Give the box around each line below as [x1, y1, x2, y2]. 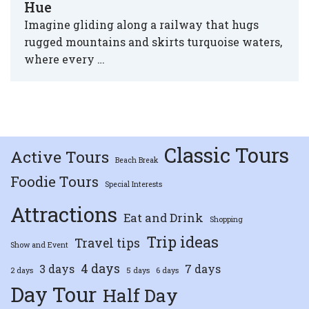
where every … [24, 51, 105, 66]
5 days [126, 266, 150, 275]
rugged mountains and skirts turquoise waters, [24, 34, 282, 49]
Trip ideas [146, 232, 219, 252]
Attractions [10, 201, 117, 228]
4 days [81, 261, 120, 277]
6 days [156, 266, 179, 275]
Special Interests [105, 179, 162, 189]
